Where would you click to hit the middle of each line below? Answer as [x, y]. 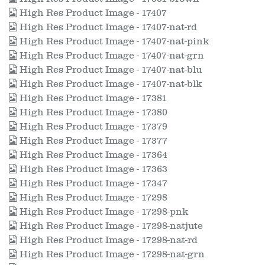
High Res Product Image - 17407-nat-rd [107, 27]
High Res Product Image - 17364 [92, 155]
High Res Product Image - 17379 [92, 127]
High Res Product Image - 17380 [92, 112]
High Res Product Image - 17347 [92, 183]
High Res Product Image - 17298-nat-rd [107, 240]
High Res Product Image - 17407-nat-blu [109, 70]
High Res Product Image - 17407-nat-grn [111, 56]
